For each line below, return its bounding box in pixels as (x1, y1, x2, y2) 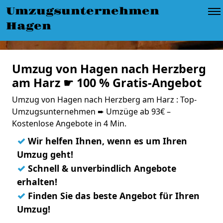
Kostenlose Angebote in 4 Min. (12, 118, 126, 129)
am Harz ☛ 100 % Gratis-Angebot (12, 75, 202, 91)
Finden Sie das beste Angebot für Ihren (25, 190, 200, 202)
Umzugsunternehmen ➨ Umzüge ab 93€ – (12, 106, 171, 117)
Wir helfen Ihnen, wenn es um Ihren (25, 135, 187, 147)
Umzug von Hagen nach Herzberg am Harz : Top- (12, 94, 197, 105)
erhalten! (17, 176, 57, 188)
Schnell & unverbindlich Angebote (25, 162, 176, 174)
